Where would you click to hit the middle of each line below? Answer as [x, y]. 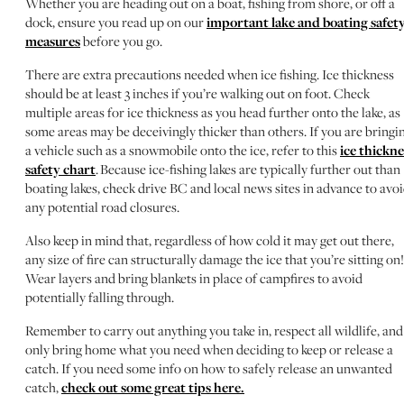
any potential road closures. [102, 207]
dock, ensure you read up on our [116, 23]
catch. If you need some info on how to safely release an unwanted [209, 369]
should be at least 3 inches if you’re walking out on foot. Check [197, 94]
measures [53, 41]
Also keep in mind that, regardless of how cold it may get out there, [210, 241]
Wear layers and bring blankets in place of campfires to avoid [194, 279]
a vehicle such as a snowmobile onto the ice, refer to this [183, 151]
